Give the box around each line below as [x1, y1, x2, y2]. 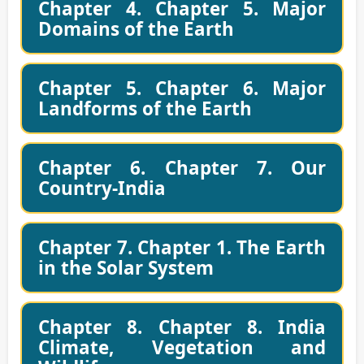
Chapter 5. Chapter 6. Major [38, 76, 326, 102]
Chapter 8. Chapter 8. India [38, 314, 326, 340]
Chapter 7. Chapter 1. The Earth [38, 235, 326, 261]
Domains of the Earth [38, 16, 234, 42]
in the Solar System [38, 255, 214, 281]
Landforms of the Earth [38, 96, 252, 122]
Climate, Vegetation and [38, 335, 326, 361]
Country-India [38, 175, 166, 201]
